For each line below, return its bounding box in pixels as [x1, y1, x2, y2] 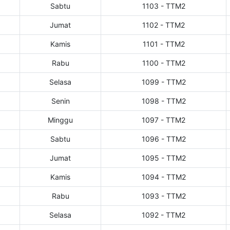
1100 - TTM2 [142, 59, 185, 68]
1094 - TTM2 [141, 172, 186, 182]
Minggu [48, 116, 73, 125]
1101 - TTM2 [142, 40, 185, 49]
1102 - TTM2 [142, 21, 185, 30]
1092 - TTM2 [142, 210, 185, 220]
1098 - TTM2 [141, 97, 186, 106]
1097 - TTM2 [142, 116, 185, 125]
